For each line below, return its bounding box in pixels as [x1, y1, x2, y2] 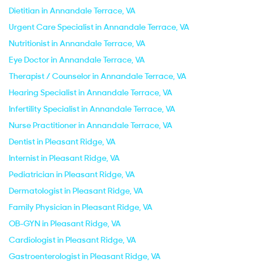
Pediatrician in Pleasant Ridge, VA [9, 169, 135, 180]
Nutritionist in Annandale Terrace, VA [9, 38, 146, 49]
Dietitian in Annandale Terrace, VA [9, 5, 136, 16]
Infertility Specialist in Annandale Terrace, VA [9, 104, 175, 114]
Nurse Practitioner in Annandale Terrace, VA [9, 120, 173, 130]
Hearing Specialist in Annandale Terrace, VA [9, 87, 173, 98]
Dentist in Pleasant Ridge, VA [9, 136, 116, 147]
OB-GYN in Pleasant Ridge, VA [9, 218, 121, 229]
